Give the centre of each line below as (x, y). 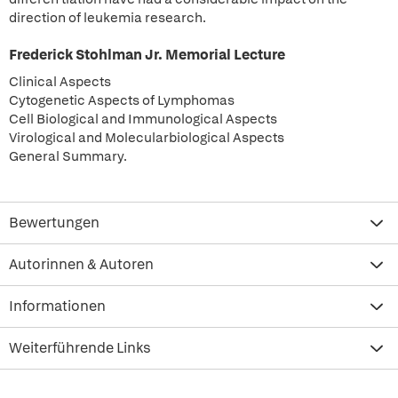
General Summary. (68, 156)
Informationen (57, 306)
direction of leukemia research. (107, 18)
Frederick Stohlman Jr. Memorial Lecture (147, 55)
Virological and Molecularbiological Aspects (147, 138)
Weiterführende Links (80, 348)
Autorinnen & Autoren (81, 264)
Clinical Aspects (60, 82)
